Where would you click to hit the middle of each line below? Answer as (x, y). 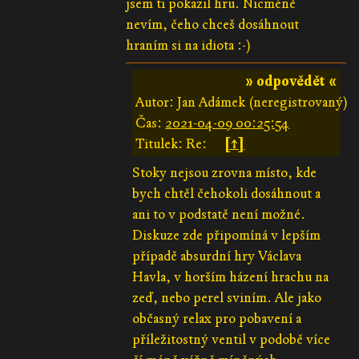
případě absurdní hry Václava (217, 256)
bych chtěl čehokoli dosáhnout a (227, 193)
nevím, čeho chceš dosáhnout (213, 24)
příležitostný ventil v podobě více (232, 339)
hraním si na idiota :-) (189, 45)
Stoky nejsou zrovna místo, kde (225, 172)
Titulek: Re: (171, 143)
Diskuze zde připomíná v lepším (227, 235)
